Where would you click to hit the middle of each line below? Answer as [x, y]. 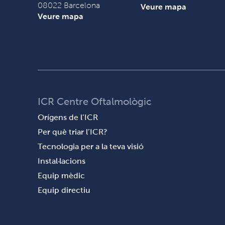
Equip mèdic [61, 176]
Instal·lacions [61, 161]
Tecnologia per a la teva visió [90, 146]
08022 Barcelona [69, 5]
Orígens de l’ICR [68, 117]
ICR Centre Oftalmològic [94, 101]
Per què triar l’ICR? [72, 132]
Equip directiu [64, 190]
